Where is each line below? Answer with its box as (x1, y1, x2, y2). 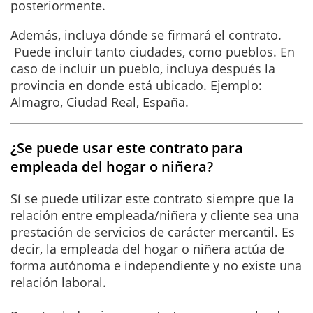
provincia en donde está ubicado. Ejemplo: (10, 76, 262, 94)
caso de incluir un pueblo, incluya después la (10, 59, 275, 77)
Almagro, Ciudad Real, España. (10, 93, 189, 110)
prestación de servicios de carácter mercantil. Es (10, 223, 295, 240)
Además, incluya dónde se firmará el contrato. (10, 26, 282, 43)
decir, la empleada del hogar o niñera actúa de (10, 240, 284, 257)
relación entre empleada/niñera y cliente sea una (10, 206, 299, 224)
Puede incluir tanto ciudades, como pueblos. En (10, 43, 295, 60)
